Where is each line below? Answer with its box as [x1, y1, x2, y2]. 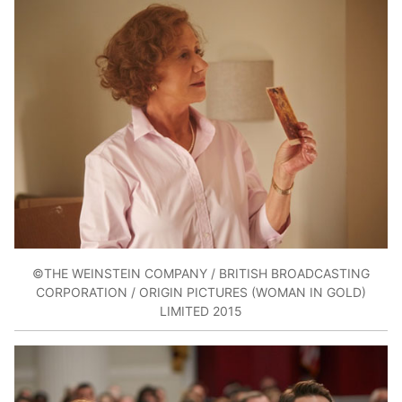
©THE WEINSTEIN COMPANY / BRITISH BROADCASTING [32, 266, 370, 282]
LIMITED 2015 [160, 303, 242, 319]
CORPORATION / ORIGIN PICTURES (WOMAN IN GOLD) [36, 284, 366, 301]
